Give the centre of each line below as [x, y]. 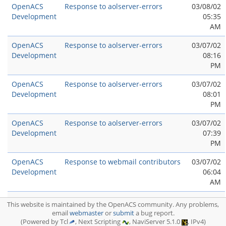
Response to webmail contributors [123, 162]
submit [123, 213]
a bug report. [154, 213]
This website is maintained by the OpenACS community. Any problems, [113, 205]
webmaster [86, 213]
